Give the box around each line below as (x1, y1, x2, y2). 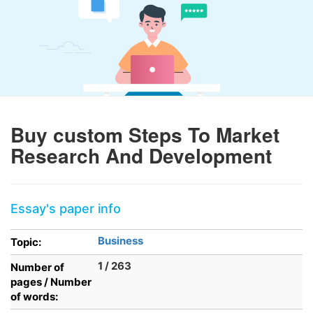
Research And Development (10, 141, 272, 170)
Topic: (10, 235, 41, 249)
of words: (10, 290, 58, 303)
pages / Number (10, 275, 92, 289)
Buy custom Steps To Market (10, 120, 279, 149)
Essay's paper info (10, 201, 121, 216)
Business (98, 234, 143, 247)
